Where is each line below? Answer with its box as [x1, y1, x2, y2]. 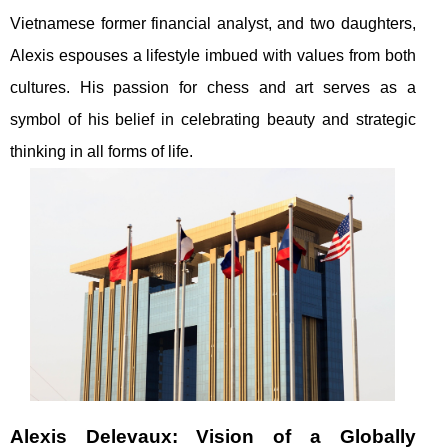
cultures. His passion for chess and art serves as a [10, 79, 416, 97]
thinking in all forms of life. [10, 143, 193, 161]
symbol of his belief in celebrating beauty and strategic [10, 111, 416, 129]
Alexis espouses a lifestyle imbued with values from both [10, 47, 416, 65]
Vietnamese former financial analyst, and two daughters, [10, 15, 416, 33]
